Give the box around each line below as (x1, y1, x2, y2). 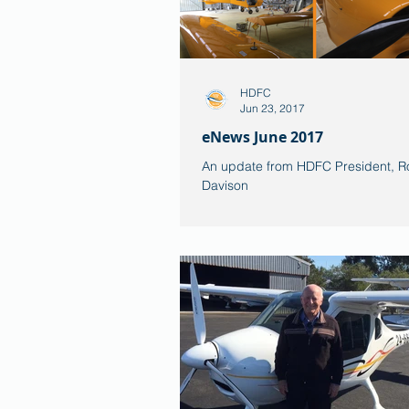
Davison (202, 177, 248, 194)
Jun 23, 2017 (240, 101, 305, 115)
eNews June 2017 (202, 127, 323, 147)
